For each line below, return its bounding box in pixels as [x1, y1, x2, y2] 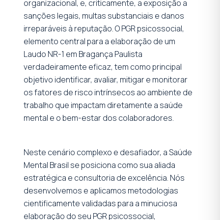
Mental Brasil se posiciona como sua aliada [24, 159, 175, 170]
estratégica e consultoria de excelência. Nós [24, 172, 185, 183]
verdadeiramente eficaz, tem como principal [24, 61, 182, 72]
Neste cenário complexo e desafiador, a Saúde [24, 146, 192, 158]
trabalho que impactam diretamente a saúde [24, 99, 183, 110]
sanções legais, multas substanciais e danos [24, 10, 184, 21]
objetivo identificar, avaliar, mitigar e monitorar [24, 74, 188, 85]
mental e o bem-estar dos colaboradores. [24, 112, 174, 123]
